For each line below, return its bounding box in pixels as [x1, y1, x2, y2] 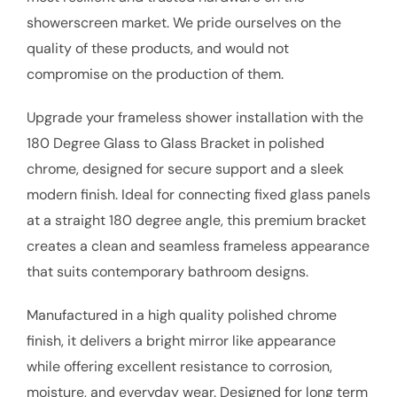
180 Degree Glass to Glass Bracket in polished [27, 134, 324, 152]
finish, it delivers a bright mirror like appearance [27, 331, 336, 350]
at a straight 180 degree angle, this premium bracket [27, 211, 366, 230]
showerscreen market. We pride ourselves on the [27, 13, 341, 32]
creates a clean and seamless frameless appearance [27, 237, 370, 255]
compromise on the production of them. [27, 65, 284, 83]
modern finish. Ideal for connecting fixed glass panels [27, 185, 370, 204]
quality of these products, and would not [27, 39, 289, 58]
